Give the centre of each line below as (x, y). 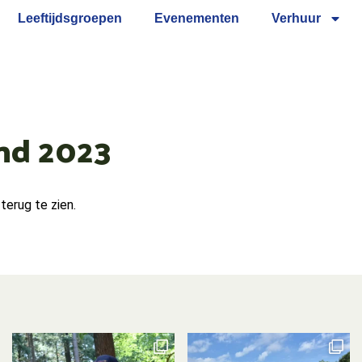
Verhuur (296, 18)
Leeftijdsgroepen (70, 18)
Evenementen (197, 18)
